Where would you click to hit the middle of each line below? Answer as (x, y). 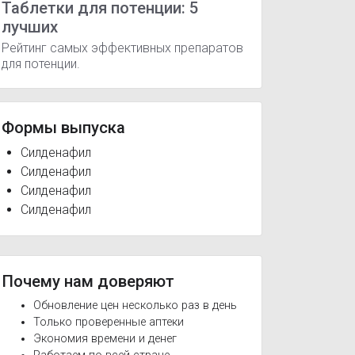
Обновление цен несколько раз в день (135, 306)
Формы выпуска (63, 128)
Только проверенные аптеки (109, 323)
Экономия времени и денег (105, 339)
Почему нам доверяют (88, 282)
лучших (30, 27)
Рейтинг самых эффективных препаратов (122, 48)
